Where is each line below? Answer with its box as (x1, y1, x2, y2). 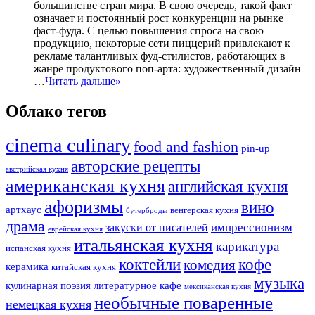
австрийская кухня (6, 165, 68, 174)
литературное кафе (94, 280, 181, 292)
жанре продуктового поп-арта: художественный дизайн (34, 62, 301, 75)
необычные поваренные (94, 293, 273, 313)
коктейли (119, 255, 181, 274)
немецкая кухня (6, 297, 91, 312)
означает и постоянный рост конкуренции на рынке (34, 11, 283, 24)
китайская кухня (51, 262, 116, 273)
